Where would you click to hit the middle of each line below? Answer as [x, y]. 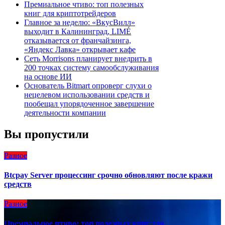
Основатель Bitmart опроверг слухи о [88, 85]
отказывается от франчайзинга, [78, 40]
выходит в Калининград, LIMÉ [78, 31]
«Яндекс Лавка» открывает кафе [80, 49]
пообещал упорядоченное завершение [89, 103]
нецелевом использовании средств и [87, 94]
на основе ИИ [48, 76]
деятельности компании [65, 113]
